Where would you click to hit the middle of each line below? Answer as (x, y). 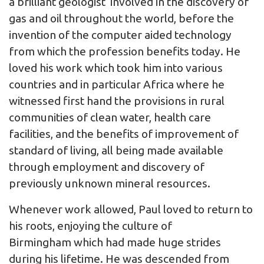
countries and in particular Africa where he (117, 84)
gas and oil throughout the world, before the (121, 18)
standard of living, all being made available (116, 150)
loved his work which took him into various (116, 67)
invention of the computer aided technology (120, 34)
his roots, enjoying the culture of (90, 225)
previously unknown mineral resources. (111, 183)
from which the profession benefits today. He (125, 51)
